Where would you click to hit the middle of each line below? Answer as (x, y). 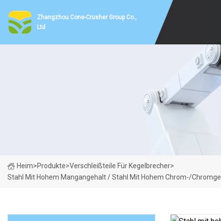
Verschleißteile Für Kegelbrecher (120, 166)
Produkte (51, 166)
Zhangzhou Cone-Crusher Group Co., (87, 17)
